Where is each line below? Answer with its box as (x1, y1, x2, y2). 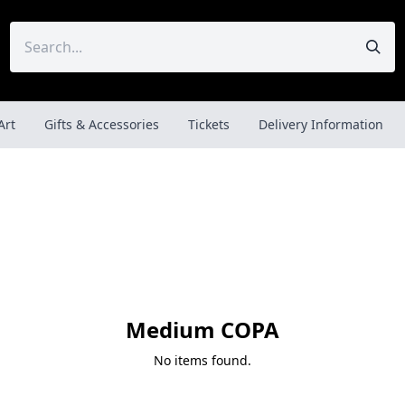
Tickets (188, 116, 230, 133)
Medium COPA (126, 314, 279, 344)
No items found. (154, 351, 251, 369)
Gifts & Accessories (44, 116, 159, 133)
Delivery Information (259, 116, 383, 133)
